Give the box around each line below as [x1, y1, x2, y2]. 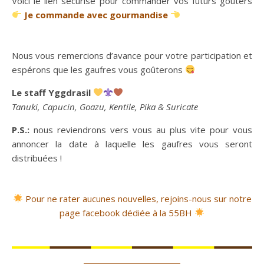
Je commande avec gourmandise [24, 8, 169, 21]
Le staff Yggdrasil [12, 86, 91, 98]
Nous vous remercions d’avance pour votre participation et [12, 49, 252, 61]
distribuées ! [12, 151, 62, 164]
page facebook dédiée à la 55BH [59, 206, 192, 219]
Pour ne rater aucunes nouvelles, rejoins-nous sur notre [25, 192, 252, 204]
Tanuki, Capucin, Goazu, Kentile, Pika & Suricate [12, 100, 198, 113]
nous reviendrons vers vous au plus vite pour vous [34, 123, 252, 136]
